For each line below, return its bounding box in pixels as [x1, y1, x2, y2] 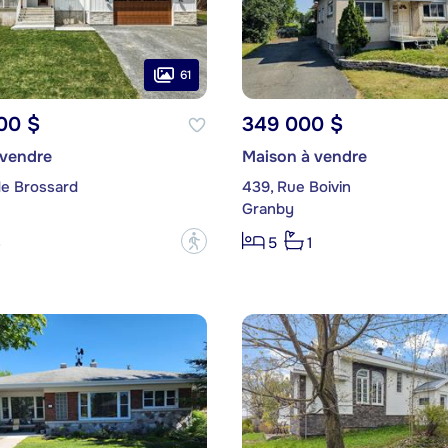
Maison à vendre [241, 146, 367, 168]
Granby [241, 199, 294, 220]
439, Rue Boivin [241, 177, 351, 198]
